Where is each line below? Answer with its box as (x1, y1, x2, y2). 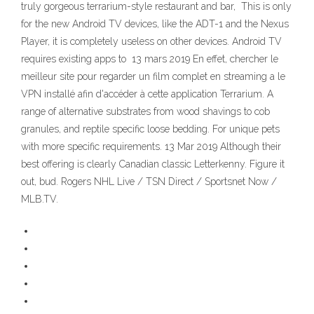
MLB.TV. (21, 193, 58, 205)
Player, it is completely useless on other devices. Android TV (21, 36, 282, 48)
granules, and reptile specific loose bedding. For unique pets (21, 123, 280, 135)
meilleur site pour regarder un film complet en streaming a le (21, 71, 285, 83)
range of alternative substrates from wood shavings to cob (21, 106, 270, 118)
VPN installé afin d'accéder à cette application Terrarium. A (21, 88, 273, 100)
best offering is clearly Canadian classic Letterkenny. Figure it (21, 158, 285, 170)
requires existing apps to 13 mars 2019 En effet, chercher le (21, 53, 278, 65)
